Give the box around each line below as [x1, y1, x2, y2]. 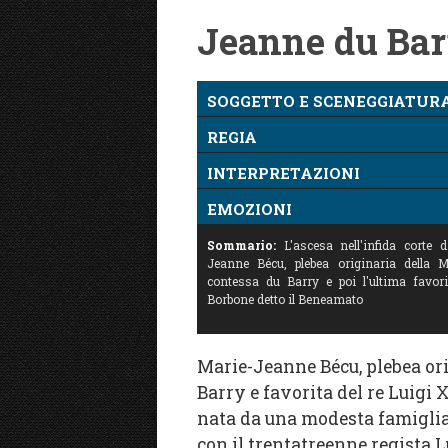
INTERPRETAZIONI [207, 162, 360, 183]
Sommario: [207, 236, 276, 253]
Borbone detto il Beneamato [207, 290, 363, 307]
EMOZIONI [207, 198, 292, 219]
